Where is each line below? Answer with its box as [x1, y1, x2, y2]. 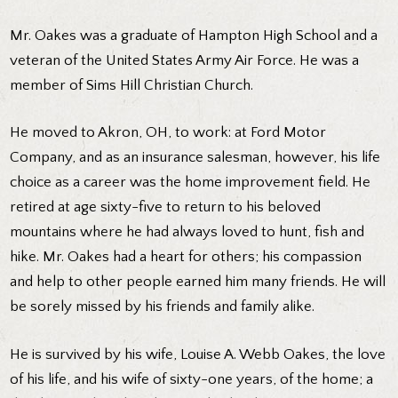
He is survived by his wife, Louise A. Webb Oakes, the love [10, 346, 386, 362]
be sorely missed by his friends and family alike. [10, 298, 315, 315]
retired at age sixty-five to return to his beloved [10, 199, 322, 216]
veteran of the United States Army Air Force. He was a [10, 52, 360, 68]
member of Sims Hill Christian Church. [10, 76, 254, 93]
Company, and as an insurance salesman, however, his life [10, 149, 381, 166]
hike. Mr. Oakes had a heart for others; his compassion [10, 249, 362, 266]
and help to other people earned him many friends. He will [10, 274, 386, 291]
